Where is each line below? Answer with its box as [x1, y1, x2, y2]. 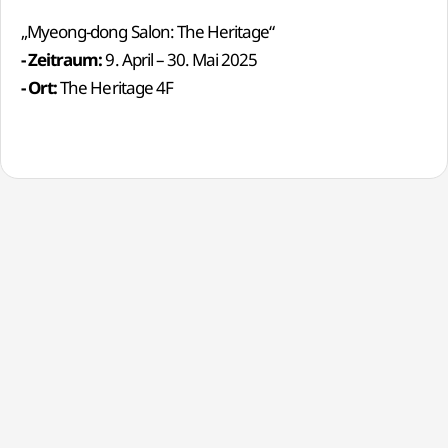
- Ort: [21, 75, 58, 99]
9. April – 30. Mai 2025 [102, 47, 258, 71]
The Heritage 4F [57, 75, 173, 99]
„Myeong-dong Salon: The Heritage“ [21, 19, 275, 43]
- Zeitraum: [21, 47, 103, 71]
